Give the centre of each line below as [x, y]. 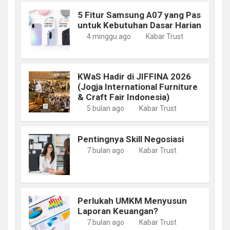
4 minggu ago [109, 36]
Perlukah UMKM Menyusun [132, 200]
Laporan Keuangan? [118, 211]
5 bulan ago [105, 108]
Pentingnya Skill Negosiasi [131, 139]
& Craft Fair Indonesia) [123, 97]
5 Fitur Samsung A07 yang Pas [139, 15]
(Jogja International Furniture [138, 87]
